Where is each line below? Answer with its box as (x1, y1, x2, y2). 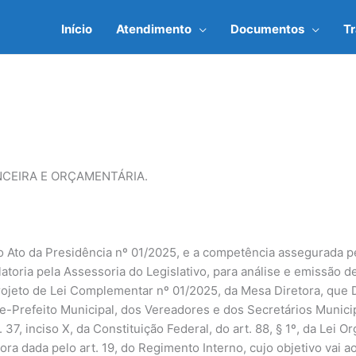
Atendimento (116, 21, 192, 37)
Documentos (230, 21, 304, 37)
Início (61, 21, 92, 37)
